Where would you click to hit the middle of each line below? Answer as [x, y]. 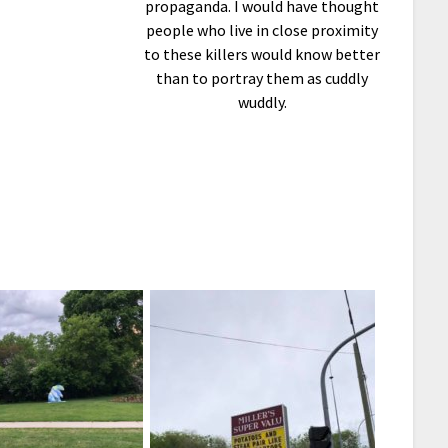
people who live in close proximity [262, 30]
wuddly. [262, 102]
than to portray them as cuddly [262, 78]
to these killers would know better [262, 54]
